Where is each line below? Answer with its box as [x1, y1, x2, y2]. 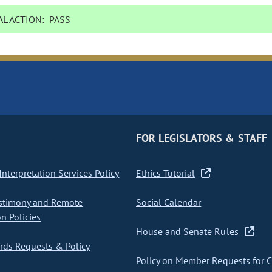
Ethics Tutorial [135, 167, 195, 180]
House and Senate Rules [135, 225, 239, 238]
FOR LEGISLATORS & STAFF [135, 131, 267, 146]
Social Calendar [135, 196, 202, 209]
